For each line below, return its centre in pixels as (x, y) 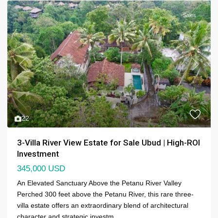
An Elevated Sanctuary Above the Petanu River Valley (99, 183)
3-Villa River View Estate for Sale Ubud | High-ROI (109, 143)
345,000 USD (41, 169)
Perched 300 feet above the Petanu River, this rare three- (105, 194)
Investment (38, 154)
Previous (35, 68)
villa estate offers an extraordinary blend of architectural (103, 206)
